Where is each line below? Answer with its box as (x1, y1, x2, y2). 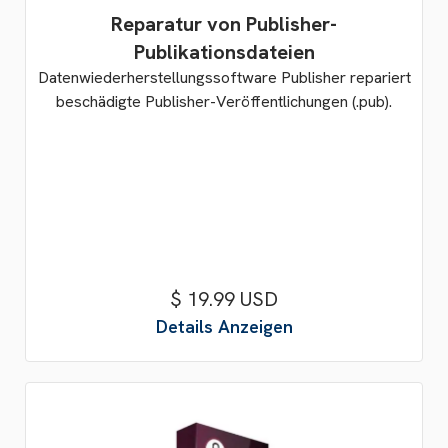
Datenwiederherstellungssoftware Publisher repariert (37, 67, 411, 88)
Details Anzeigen (155, 315, 293, 338)
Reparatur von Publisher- (111, 11, 337, 37)
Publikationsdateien (133, 39, 315, 65)
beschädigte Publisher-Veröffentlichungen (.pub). (56, 91, 392, 112)
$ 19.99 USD (170, 286, 278, 312)
